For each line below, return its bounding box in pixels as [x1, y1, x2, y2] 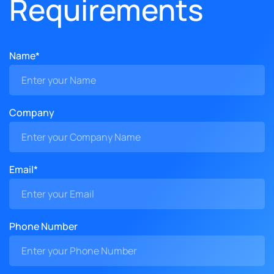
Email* [9, 163, 38, 176]
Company [9, 106, 54, 119]
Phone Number [9, 220, 78, 233]
